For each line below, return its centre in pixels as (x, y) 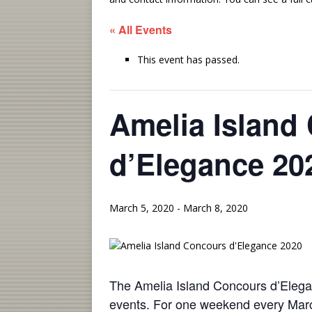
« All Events (141, 30)
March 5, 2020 (142, 208)
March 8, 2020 (216, 208)
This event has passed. (188, 60)
